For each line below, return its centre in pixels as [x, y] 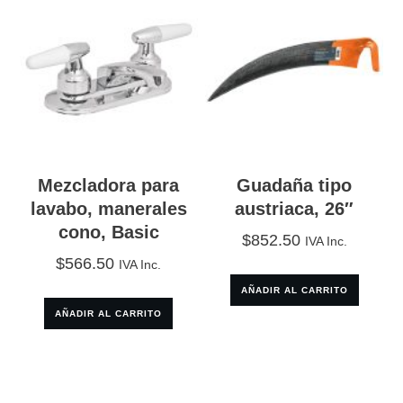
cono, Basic [108, 232]
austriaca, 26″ [295, 208]
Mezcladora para [109, 185]
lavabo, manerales [108, 208]
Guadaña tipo [295, 185]
